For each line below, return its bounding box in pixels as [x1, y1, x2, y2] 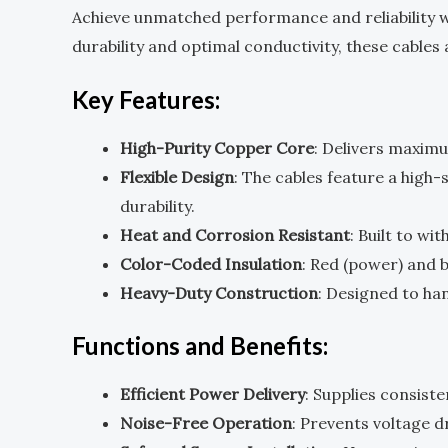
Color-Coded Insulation [120, 254, 302, 275]
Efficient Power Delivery [120, 384, 305, 405]
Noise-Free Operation [120, 413, 292, 434]
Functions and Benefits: [72, 331, 328, 361]
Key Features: [72, 85, 220, 115]
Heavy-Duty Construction [120, 283, 318, 304]
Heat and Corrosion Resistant [120, 225, 350, 246]
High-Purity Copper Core [120, 138, 314, 159]
